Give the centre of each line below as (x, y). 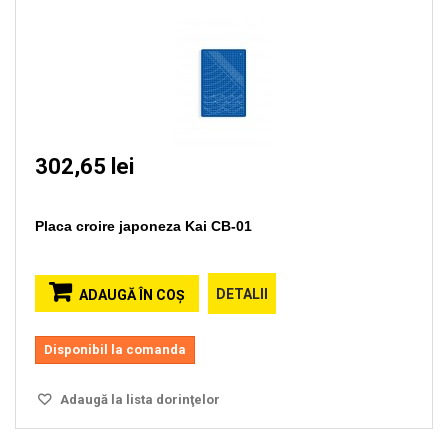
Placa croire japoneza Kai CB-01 (143, 226)
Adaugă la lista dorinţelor (138, 399)
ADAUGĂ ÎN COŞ (132, 295)
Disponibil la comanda (115, 349)
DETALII (242, 294)
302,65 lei (84, 166)
